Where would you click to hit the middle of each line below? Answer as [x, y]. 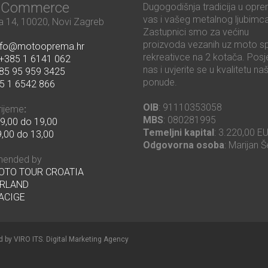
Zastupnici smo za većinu [196, 32]
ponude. [160, 83]
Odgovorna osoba [184, 145]
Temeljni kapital [179, 133]
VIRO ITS [28, 240]
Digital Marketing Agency [87, 240]
